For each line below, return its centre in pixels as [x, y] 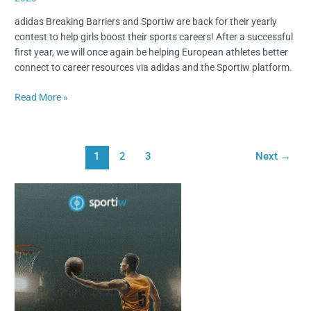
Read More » [42, 97]
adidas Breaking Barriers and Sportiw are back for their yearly [146, 22]
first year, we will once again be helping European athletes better [152, 52]
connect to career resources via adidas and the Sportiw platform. [154, 68]
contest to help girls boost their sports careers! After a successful [154, 37]
